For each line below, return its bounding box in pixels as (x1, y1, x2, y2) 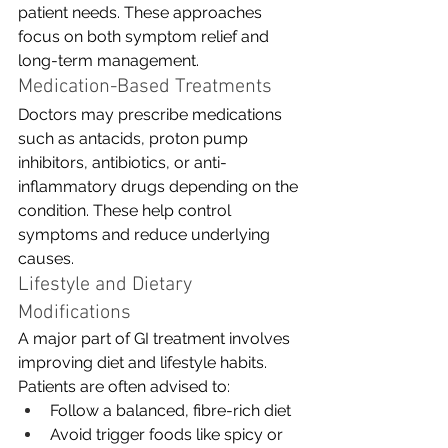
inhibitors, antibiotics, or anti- (18, 152, 227, 172)
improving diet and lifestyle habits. (18, 352, 271, 372)
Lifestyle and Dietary (18, 272, 197, 297)
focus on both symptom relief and (18, 26, 273, 46)
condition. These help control (18, 200, 235, 220)
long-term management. (18, 50, 199, 70)
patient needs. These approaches (18, 2, 266, 22)
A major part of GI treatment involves (18, 328, 294, 348)
